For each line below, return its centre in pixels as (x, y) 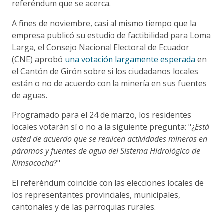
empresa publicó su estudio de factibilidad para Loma (111, 35)
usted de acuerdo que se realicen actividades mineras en (110, 139)
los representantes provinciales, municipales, (96, 194)
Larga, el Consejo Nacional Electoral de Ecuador (101, 47)
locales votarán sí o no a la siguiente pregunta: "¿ (103, 127)
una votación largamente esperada (130, 59)
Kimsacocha (33, 163)
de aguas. (30, 95)
